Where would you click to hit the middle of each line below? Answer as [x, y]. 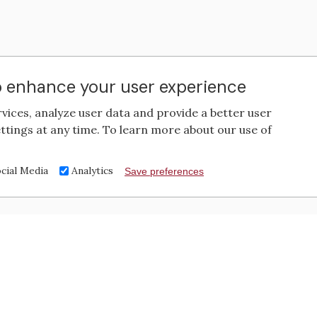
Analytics [92, 171]
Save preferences [164, 171]
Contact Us [169, 289]
